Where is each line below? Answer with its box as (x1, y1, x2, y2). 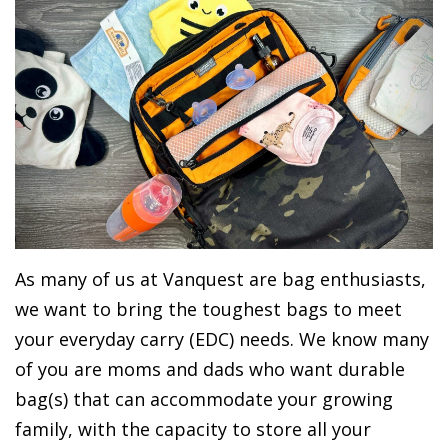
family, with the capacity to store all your (15, 416, 371, 441)
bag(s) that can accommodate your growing (15, 386, 393, 411)
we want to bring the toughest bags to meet (15, 296, 402, 321)
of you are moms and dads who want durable (15, 356, 405, 381)
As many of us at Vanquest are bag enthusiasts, (15, 266, 426, 291)
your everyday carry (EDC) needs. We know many (15, 326, 429, 351)
